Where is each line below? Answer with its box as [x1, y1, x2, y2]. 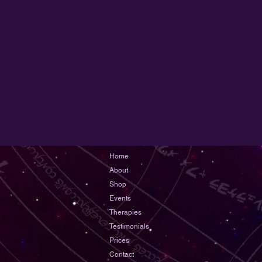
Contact [109, 250, 134, 258]
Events [109, 194, 131, 202]
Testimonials [109, 222, 149, 230]
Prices [109, 236, 129, 244]
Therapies [109, 208, 142, 216]
